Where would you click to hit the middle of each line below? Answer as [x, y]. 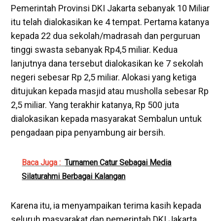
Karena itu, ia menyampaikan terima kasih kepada [106, 205]
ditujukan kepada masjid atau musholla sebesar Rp [110, 91]
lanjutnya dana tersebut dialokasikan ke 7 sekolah [107, 63]
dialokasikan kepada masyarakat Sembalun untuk [107, 118]
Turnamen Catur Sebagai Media [118, 162]
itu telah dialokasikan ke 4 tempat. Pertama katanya [110, 22]
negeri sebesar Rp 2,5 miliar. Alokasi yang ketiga [104, 77]
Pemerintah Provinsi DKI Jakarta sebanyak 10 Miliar [110, 8]
